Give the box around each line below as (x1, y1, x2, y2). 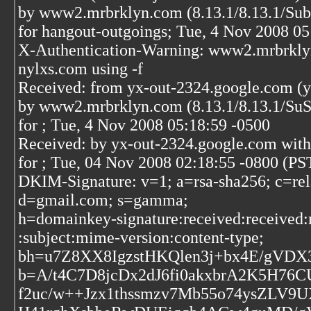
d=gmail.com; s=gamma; (18, 191, 188, 209)
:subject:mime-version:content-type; (18, 228, 264, 246)
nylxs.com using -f (18, 60, 143, 78)
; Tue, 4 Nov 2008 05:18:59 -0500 (42, 116, 270, 134)
